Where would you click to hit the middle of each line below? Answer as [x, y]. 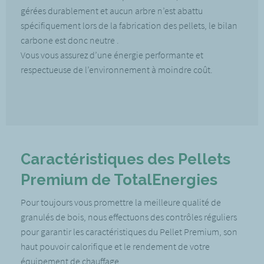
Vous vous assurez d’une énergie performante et [112, 55]
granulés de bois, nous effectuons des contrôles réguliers [129, 217]
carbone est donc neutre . [71, 40]
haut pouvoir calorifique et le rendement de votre [115, 246]
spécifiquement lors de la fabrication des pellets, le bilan [129, 25]
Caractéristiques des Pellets [126, 159]
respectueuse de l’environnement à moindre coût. [117, 70]
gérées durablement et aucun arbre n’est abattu [112, 11]
